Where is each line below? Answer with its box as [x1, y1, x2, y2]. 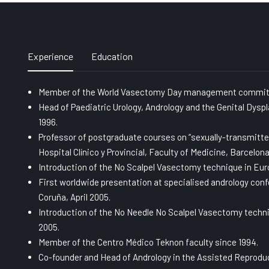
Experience [28, 50, 73, 62]
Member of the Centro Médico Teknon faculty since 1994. [38, 237, 258, 247]
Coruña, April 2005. [38, 192, 110, 202]
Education [91, 50, 133, 62]
